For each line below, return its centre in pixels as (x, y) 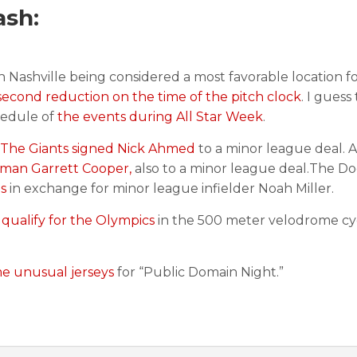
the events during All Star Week (160, 117)
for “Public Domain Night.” (199, 272)
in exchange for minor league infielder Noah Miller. (170, 188)
